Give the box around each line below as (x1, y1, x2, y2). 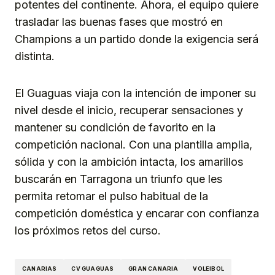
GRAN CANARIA (128, 265, 179, 272)
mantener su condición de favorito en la (15, 121, 215, 134)
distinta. (15, 50, 55, 63)
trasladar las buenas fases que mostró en (15, 15, 223, 29)
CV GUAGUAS (71, 265, 114, 272)
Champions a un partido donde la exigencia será (15, 33, 258, 46)
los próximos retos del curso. (15, 224, 161, 238)
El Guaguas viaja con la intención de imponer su (15, 87, 256, 100)
